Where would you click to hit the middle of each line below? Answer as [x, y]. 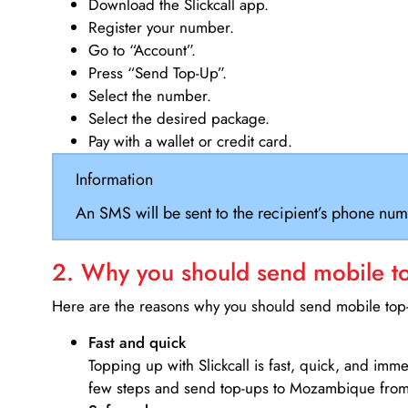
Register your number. [161, 28]
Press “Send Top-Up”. [158, 73]
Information [114, 179]
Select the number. [150, 96]
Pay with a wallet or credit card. [190, 142]
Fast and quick [137, 342]
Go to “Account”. [142, 51]
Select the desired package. [179, 119]
